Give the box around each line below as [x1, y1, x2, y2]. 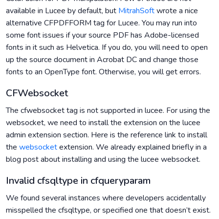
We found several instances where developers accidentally [6, 193, 206, 203]
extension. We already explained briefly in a [57, 142, 207, 153]
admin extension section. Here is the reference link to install [6, 130, 207, 140]
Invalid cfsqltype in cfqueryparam [6, 174, 151, 187]
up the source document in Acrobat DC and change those [6, 54, 198, 65]
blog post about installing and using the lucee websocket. [6, 154, 200, 165]
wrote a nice [154, 5, 198, 16]
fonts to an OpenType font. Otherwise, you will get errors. [6, 66, 201, 77]
